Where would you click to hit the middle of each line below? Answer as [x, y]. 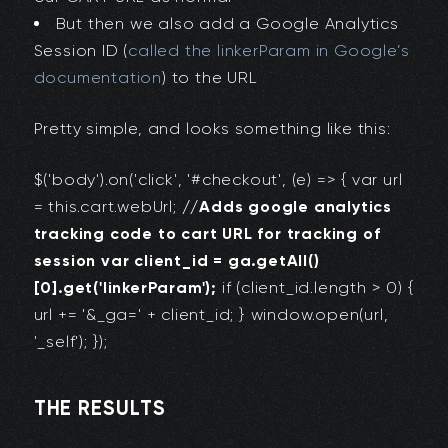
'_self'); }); [70, 342]
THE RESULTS [99, 408]
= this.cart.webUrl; [107, 207]
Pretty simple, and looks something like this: [212, 129]
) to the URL [210, 78]
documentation [97, 78]
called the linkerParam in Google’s [269, 51]
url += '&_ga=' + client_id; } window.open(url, [211, 315]
